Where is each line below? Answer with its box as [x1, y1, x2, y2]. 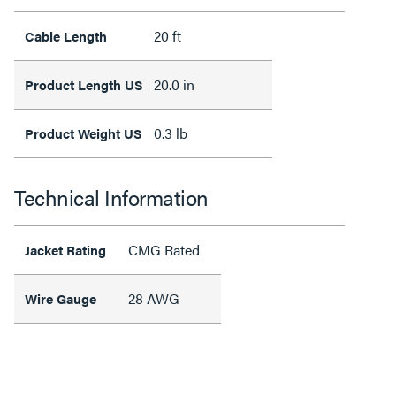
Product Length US [25, 75, 143, 94]
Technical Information [14, 182, 209, 212]
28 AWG [128, 288, 179, 308]
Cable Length [25, 27, 107, 45]
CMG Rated [128, 240, 200, 260]
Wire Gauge [25, 289, 96, 308]
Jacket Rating [25, 240, 106, 259]
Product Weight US [25, 124, 142, 142]
